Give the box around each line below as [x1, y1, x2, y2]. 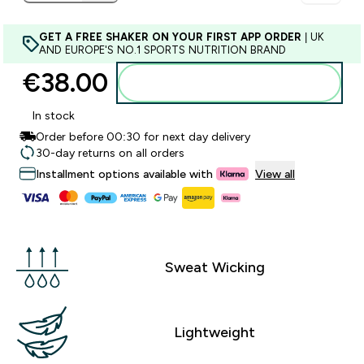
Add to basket [201, 76, 278, 89]
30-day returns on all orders [36, 146, 184, 159]
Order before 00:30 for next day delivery [36, 130, 250, 143]
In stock [32, 109, 75, 122]
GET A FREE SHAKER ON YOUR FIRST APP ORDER [39, 31, 301, 43]
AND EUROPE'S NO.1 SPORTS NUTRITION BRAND [39, 44, 286, 56]
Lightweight [174, 323, 255, 340]
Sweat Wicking [164, 258, 265, 275]
